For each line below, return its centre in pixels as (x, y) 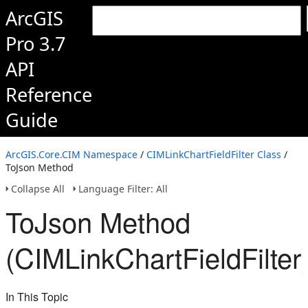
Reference (49, 95)
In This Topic (37, 297)
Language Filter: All (123, 189)
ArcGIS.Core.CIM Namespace (71, 154)
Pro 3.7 (36, 44)
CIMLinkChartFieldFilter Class (214, 154)
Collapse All (38, 189)
